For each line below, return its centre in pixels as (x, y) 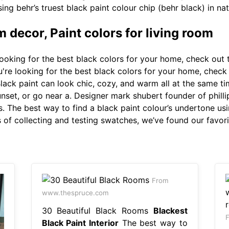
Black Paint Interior (80, 223)
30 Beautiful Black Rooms (97, 210)
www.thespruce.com (75, 192)
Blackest (170, 210)
